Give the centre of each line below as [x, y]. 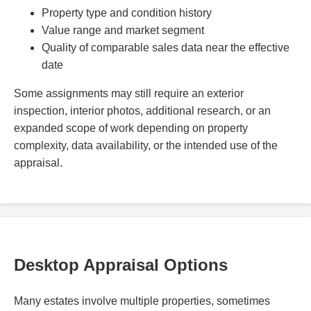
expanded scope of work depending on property [131, 128]
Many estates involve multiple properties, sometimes [142, 301]
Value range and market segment [123, 31]
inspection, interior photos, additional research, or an [142, 111]
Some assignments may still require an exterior [129, 94]
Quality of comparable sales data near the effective [166, 48]
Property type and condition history [127, 13]
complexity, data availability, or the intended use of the [146, 146]
